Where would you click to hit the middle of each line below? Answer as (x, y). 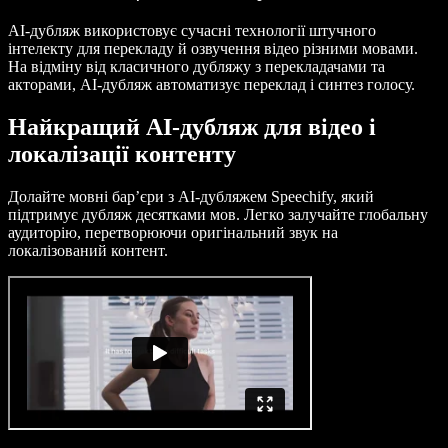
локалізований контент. (88, 251)
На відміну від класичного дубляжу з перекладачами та (196, 67)
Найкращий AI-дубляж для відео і (192, 127)
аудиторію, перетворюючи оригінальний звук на (173, 233)
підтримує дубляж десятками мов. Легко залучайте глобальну (218, 215)
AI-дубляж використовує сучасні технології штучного (192, 31)
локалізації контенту (122, 154)
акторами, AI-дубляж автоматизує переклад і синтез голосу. (211, 85)
